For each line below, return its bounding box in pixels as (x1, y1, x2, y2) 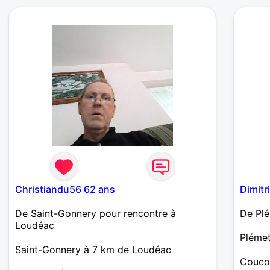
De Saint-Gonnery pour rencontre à (15, 207, 176, 219)
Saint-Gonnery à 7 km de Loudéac (15, 243, 171, 256)
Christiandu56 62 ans (15, 183, 115, 195)
